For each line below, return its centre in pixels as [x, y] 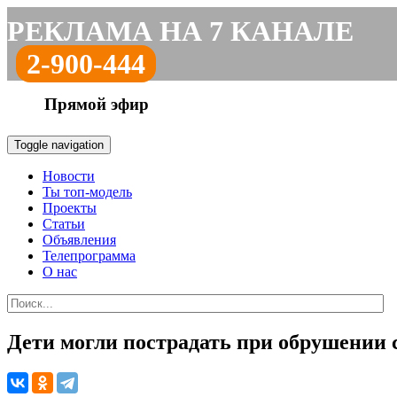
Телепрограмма [89, 256]
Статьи [64, 224]
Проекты [70, 208]
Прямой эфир [97, 104]
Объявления [79, 240]
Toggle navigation [59, 145]
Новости [69, 176]
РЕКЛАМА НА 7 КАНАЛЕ [180, 31]
